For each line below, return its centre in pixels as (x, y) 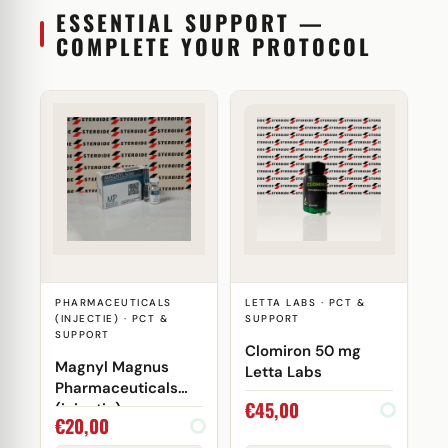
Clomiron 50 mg (303, 350)
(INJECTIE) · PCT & (111, 318)
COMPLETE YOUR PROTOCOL (214, 46)
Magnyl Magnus (112, 366)
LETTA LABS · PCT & (305, 302)
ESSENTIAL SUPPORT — (190, 22)
